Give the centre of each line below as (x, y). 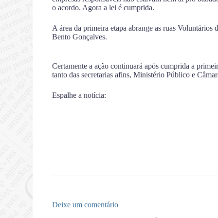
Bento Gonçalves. (80, 37)
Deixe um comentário (85, 205)
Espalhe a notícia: (79, 95)
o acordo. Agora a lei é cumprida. (103, 8)
